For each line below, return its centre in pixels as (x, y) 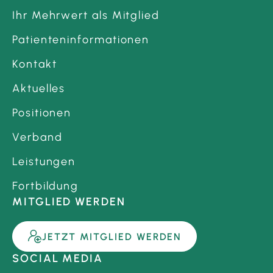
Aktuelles (39, 89)
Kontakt (35, 64)
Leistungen (44, 162)
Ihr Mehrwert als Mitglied (86, 16)
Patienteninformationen (81, 40)
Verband (37, 137)
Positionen (42, 113)
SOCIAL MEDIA (58, 259)
